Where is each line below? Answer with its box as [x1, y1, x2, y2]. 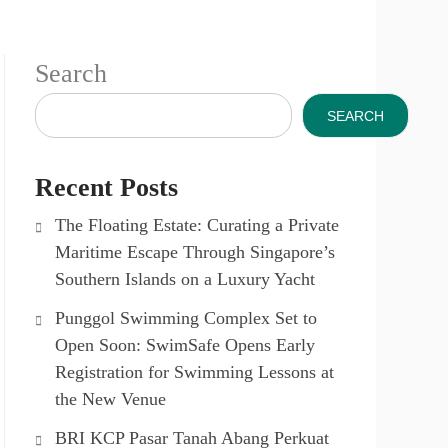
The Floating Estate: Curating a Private [55, 215, 339, 235]
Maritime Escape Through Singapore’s [55, 242, 335, 262]
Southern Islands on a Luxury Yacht [55, 269, 315, 289]
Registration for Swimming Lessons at [55, 362, 334, 382]
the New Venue [55, 389, 166, 409]
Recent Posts [35, 173, 178, 202]
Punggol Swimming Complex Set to [55, 308, 317, 328]
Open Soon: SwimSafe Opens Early [55, 335, 315, 355]
